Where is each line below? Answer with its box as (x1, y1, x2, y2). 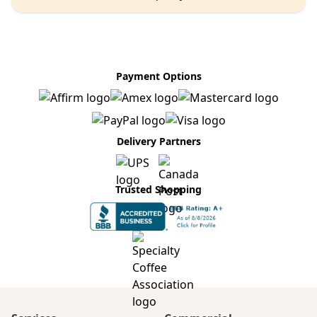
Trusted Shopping (115, 183, 202, 196)
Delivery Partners (116, 134, 201, 148)
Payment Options (115, 69, 202, 83)
